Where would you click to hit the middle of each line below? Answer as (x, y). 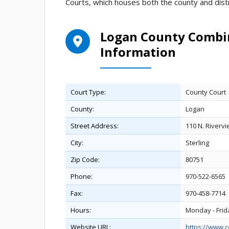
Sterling (197, 143)
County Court (206, 92)
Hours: (81, 210)
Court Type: (88, 92)
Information (138, 52)
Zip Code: (85, 159)
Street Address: (95, 126)
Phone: (82, 176)
